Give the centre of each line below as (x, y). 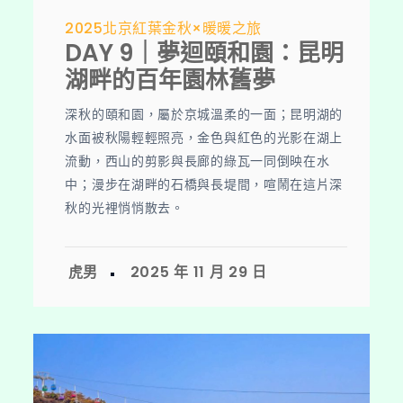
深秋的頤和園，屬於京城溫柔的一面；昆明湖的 (204, 115)
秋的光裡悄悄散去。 (125, 208)
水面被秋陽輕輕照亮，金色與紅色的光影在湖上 (204, 138)
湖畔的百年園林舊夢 (170, 81)
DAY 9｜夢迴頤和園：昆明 (205, 54)
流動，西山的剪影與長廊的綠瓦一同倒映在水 (197, 161)
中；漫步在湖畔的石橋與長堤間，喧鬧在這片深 (204, 185)
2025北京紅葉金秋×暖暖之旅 (163, 29)
